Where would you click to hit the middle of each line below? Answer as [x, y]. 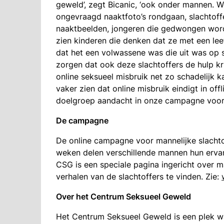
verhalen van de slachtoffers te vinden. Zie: [139, 176]
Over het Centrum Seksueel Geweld [123, 196]
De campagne [82, 120]
